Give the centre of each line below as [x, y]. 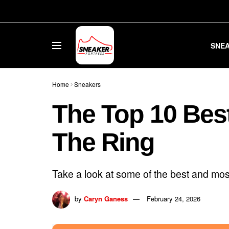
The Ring [103, 142]
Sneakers [87, 84]
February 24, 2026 [174, 198]
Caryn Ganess [106, 198]
